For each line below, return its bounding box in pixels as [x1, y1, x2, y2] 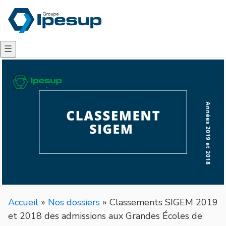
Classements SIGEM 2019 [109, 196, 218, 208]
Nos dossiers [48, 196, 100, 208]
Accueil [8, 196, 38, 208]
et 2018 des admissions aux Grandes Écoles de [8, 209, 202, 222]
